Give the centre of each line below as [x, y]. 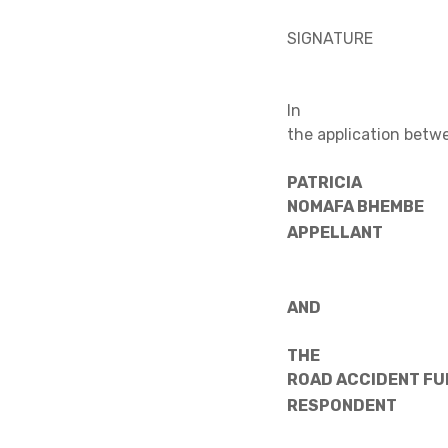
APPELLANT [335, 232]
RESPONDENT [342, 406]
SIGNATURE [330, 38]
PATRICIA [324, 182]
